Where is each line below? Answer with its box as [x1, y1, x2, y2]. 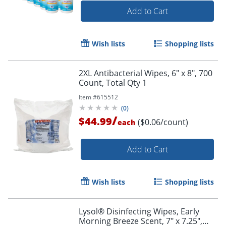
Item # [79, 93, 97, 102]
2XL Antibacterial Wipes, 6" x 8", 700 [79, 68, 212, 79]
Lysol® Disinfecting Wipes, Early [79, 206, 199, 217]
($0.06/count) [138, 117, 188, 128]
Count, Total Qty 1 [79, 77, 147, 89]
